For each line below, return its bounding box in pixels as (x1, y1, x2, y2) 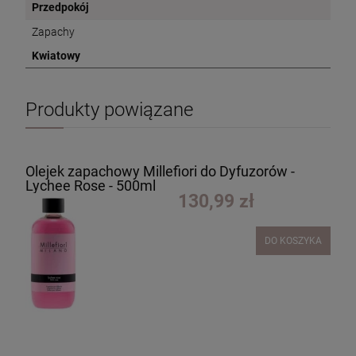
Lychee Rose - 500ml (25, 176, 156, 194)
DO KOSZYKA (265, 234, 322, 246)
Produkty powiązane (25, 98, 193, 121)
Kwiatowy (32, 48, 80, 62)
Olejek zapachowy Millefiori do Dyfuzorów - (25, 162, 295, 180)
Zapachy (32, 25, 75, 38)
